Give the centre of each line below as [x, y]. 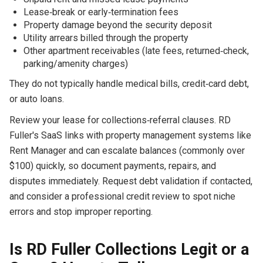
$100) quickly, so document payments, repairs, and [112, 166]
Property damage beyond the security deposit [117, 25]
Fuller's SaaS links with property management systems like [130, 135]
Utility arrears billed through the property [106, 38]
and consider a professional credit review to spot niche [122, 196]
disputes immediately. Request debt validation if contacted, [131, 181]
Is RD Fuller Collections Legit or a [129, 249]
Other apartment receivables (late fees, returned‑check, [136, 50]
